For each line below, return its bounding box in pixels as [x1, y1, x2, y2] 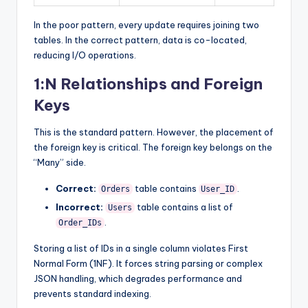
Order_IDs [58, 218, 102, 228]
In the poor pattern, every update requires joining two [34, 19, 259, 31]
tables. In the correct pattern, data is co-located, [34, 34, 247, 46]
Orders [100, 184, 130, 195]
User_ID [201, 184, 235, 195]
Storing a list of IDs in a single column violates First [34, 243, 248, 254]
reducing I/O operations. [34, 49, 136, 61]
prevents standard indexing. [34, 288, 151, 300]
